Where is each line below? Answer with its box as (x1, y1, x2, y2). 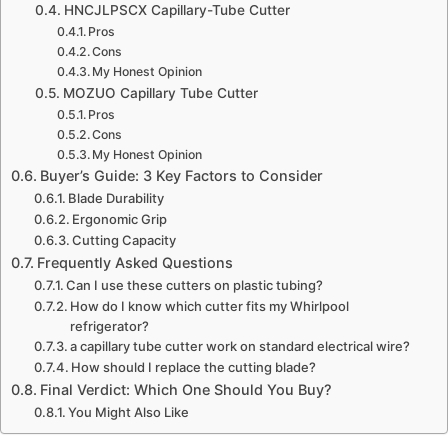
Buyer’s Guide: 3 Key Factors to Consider (39, 166, 323, 184)
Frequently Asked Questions (36, 253, 233, 271)
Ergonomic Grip (72, 210, 168, 227)
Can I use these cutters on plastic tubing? (66, 276, 324, 293)
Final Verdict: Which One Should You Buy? (39, 380, 332, 398)
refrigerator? (70, 317, 150, 334)
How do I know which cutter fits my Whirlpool (70, 297, 350, 314)
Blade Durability (68, 189, 165, 206)
